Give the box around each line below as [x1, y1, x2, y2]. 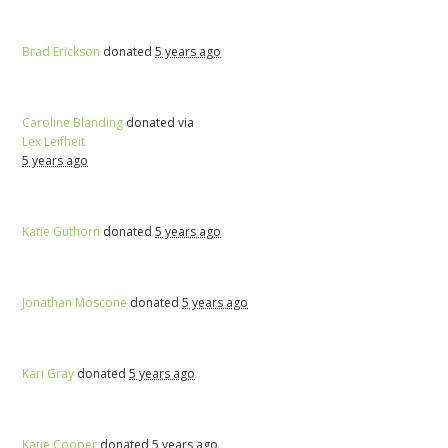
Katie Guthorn [22, 222, 101, 240]
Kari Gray [22, 364, 75, 382]
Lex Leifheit [22, 132, 86, 150]
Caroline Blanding [22, 113, 124, 131]
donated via [123, 113, 195, 131]
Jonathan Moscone [22, 293, 128, 311]
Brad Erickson [22, 42, 101, 60]
